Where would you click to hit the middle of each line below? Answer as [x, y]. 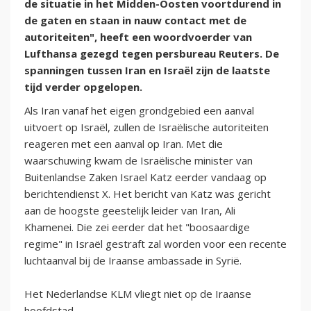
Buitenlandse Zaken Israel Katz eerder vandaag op [145, 177]
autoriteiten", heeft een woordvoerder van [138, 37]
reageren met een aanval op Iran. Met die [124, 144]
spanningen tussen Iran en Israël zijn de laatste [147, 70]
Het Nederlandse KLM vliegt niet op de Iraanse [138, 294]
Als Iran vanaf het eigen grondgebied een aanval [139, 111]
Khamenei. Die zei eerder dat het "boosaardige [137, 227]
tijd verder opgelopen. [85, 87]
